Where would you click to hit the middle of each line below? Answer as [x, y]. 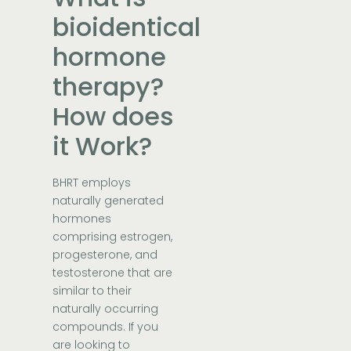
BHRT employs [92, 183]
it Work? [106, 147]
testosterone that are [113, 273]
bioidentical [127, 27]
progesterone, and [105, 255]
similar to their [92, 291]
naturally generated [109, 201]
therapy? [109, 87]
